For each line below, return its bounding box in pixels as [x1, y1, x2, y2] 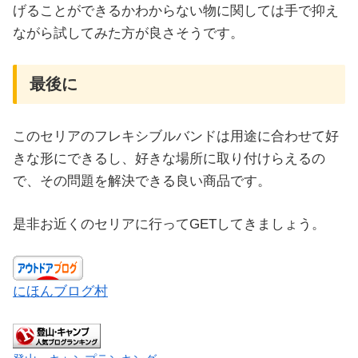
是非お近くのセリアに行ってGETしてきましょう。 [13, 216, 325, 232]
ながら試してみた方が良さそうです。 [13, 25, 244, 41]
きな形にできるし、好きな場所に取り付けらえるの [13, 151, 325, 167]
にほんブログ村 [13, 284, 108, 300]
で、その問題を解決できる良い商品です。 [13, 173, 271, 189]
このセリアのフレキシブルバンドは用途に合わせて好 [13, 129, 339, 145]
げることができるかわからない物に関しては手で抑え [13, 2, 339, 18]
